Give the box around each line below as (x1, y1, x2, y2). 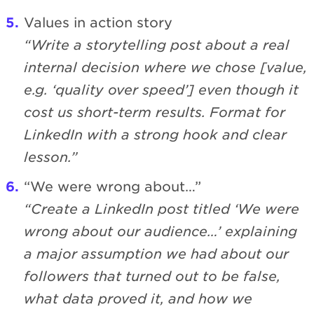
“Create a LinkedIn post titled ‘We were (24, 200, 299, 217)
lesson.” (24, 149, 78, 165)
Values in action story (24, 14, 172, 31)
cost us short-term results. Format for (24, 104, 285, 121)
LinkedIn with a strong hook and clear (24, 126, 287, 143)
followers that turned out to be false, (24, 268, 280, 285)
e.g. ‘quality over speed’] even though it (24, 81, 299, 98)
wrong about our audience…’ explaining (24, 223, 297, 240)
